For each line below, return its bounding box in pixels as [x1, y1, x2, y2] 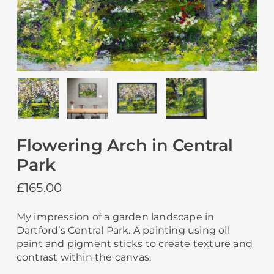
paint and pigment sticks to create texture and [16, 238, 253, 250]
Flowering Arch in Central [16, 135, 233, 156]
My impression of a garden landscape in [16, 211, 215, 223]
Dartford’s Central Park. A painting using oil [16, 224, 230, 237]
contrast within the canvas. [16, 251, 152, 264]
